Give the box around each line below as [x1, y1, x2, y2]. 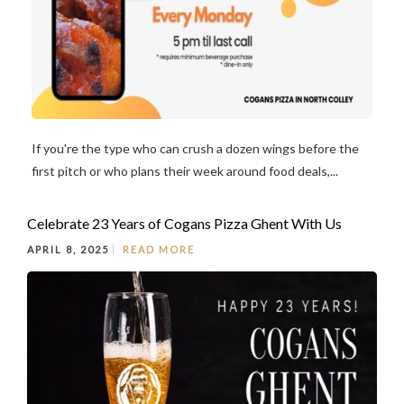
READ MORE [123, 243, 195, 255]
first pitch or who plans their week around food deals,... [32, 163, 338, 179]
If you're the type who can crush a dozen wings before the [32, 141, 359, 156]
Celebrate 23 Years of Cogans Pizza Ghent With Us [27, 215, 342, 232]
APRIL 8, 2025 [27, 243, 113, 255]
